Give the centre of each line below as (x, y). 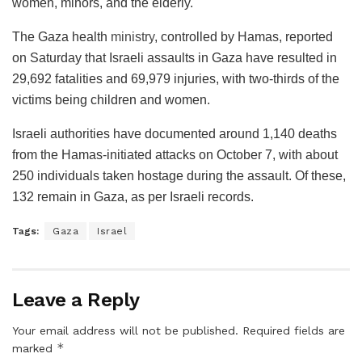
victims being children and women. (111, 99)
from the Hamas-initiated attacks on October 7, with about (175, 154)
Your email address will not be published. (125, 330)
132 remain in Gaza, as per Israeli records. (133, 196)
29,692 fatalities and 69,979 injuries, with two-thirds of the (176, 78)
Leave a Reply (76, 299)
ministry (133, 36)
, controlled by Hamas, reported (244, 36)
